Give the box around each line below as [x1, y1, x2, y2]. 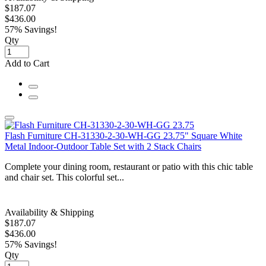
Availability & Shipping [5, 207, 94, 217]
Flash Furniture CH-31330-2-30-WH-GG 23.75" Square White [5, 130, 242, 141]
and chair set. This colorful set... [5, 172, 124, 182]
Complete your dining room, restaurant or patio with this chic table [5, 161, 253, 172]
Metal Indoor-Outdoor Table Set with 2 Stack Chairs [5, 141, 201, 151]
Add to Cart [5, 58, 49, 68]
